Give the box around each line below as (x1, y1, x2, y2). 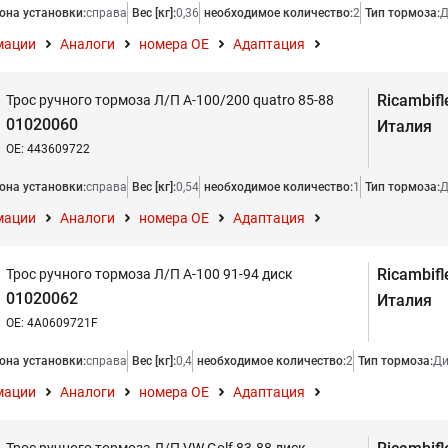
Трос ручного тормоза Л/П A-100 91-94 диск (6, 266, 293, 282)
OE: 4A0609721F (6, 316, 98, 330)
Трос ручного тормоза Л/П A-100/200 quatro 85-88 (6, 92, 334, 108)
